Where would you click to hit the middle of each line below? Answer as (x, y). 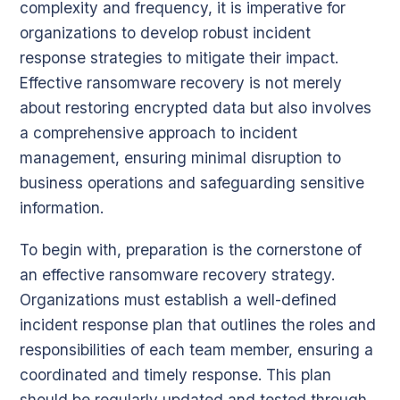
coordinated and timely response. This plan (175, 374)
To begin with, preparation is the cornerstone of (191, 249)
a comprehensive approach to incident (158, 133)
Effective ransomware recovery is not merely (181, 83)
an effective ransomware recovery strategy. (177, 274)
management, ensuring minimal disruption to (180, 158)
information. (62, 208)
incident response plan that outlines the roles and (198, 324)
